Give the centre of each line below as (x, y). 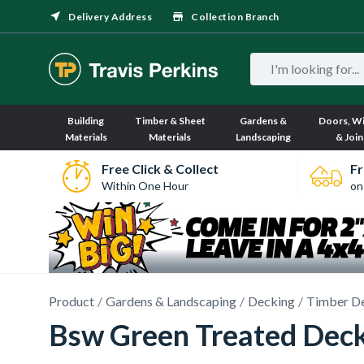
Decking (271, 301)
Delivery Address (110, 17)
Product (71, 301)
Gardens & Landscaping (171, 301)
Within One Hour (145, 185)
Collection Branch (235, 17)
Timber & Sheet (170, 121)
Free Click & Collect (160, 168)
